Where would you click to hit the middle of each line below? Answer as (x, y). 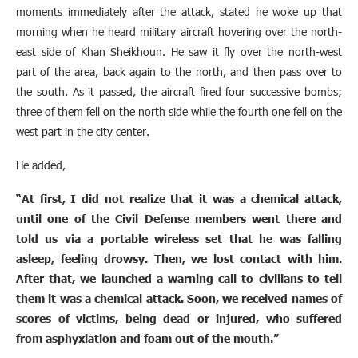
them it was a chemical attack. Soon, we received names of (179, 298)
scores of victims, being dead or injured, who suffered (179, 318)
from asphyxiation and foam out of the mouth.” (147, 338)
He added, (44, 165)
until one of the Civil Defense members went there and (179, 219)
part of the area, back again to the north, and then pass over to (179, 72)
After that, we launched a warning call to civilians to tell (179, 278)
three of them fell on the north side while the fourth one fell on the (179, 112)
